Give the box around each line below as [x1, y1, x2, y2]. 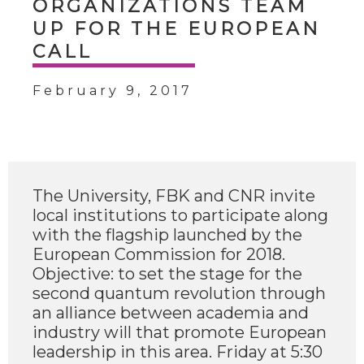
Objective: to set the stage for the [32, 264, 302, 284]
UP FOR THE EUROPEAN [32, 18, 321, 40]
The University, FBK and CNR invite [32, 186, 315, 206]
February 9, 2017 [32, 83, 193, 98]
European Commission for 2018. [32, 245, 285, 264]
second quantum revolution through [32, 284, 326, 303]
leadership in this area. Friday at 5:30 [32, 342, 323, 362]
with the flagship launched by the [32, 225, 302, 245]
